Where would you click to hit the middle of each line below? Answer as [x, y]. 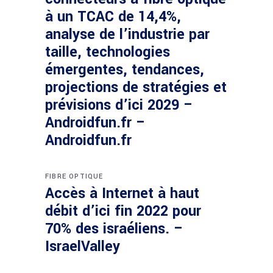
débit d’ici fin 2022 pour [123, 211]
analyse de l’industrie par [127, 34]
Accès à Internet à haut [122, 193]
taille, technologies [108, 52]
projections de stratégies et [136, 87]
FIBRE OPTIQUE [74, 176]
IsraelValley [83, 246]
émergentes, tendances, [125, 70]
